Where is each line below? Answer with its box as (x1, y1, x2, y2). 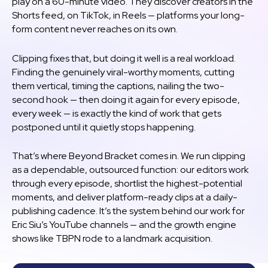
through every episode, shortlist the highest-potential (12, 177, 242, 190)
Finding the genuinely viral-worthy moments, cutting (12, 65, 234, 78)
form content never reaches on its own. (12, 23, 178, 35)
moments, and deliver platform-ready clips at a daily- (12, 191, 237, 204)
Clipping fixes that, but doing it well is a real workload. (12, 51, 236, 65)
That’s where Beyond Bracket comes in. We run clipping (12, 150, 245, 163)
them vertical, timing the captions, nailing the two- (12, 79, 224, 92)
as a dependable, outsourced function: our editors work (12, 163, 249, 176)
